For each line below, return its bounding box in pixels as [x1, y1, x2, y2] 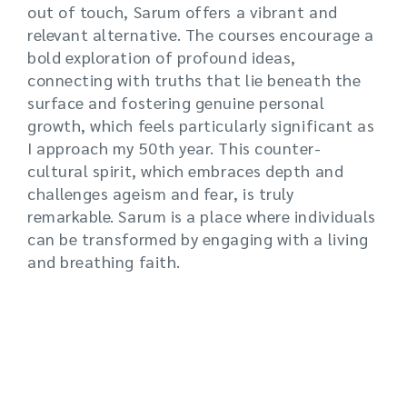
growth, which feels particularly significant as [27, 114, 375, 136]
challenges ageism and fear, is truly [27, 183, 294, 204]
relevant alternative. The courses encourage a [27, 24, 374, 45]
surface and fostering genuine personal [27, 92, 325, 114]
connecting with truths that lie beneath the [27, 69, 362, 91]
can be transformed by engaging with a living [27, 228, 369, 250]
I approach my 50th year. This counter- [27, 137, 322, 159]
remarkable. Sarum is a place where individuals [27, 205, 376, 227]
